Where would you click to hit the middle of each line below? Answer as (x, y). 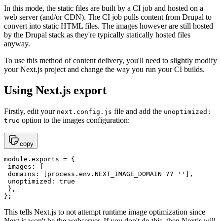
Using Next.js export (55, 90)
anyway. (17, 43)
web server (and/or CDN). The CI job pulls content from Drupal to (108, 17)
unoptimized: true (39, 181)
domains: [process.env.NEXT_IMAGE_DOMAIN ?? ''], (99, 174)
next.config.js (84, 111)
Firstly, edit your (30, 111)
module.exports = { (39, 159)
